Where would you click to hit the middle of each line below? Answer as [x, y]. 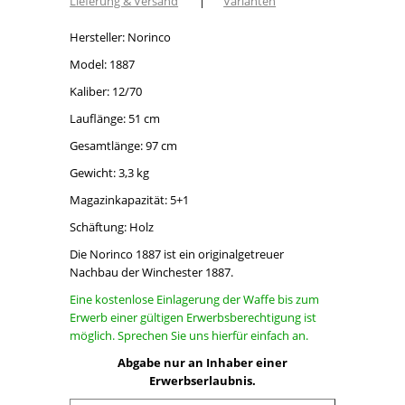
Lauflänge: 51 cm [115, 118]
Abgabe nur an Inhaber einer [202, 362]
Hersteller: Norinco [121, 37]
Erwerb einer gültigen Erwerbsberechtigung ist [193, 317]
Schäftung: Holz [112, 226]
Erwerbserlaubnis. [202, 380]
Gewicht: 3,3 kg [110, 172]
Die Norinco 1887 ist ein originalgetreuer [177, 254]
